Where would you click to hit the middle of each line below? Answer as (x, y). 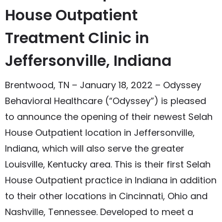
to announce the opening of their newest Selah (109, 117)
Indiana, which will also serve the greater (95, 149)
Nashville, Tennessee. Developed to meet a (99, 212)
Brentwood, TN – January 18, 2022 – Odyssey (103, 85)
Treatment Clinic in (77, 38)
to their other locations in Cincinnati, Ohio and (106, 196)
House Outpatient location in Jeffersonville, (100, 133)
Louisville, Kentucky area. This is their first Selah (108, 165)
